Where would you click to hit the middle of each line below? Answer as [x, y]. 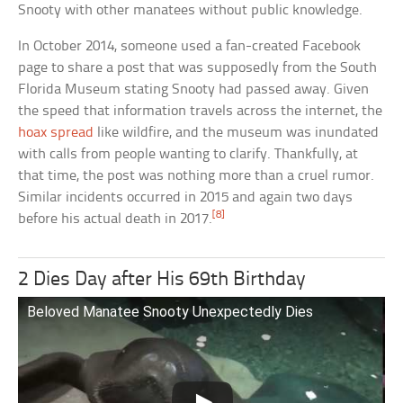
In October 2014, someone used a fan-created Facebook [190, 47]
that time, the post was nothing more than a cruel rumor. [197, 176]
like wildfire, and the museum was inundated [237, 133]
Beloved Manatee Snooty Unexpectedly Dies [170, 312]
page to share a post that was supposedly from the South [198, 68]
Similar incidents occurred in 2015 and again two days [186, 198]
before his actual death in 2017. [116, 219]
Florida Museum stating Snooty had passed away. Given [194, 90]
